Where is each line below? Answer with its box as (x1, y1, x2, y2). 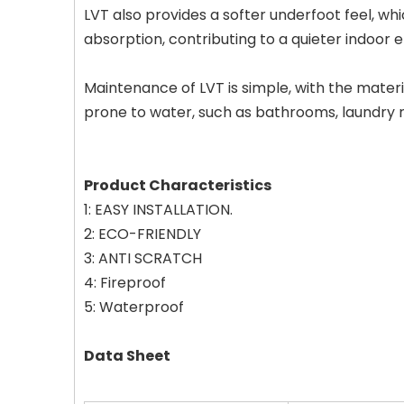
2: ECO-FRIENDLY (84, 224, 201, 245)
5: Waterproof (84, 297, 184, 318)
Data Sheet (84, 345, 170, 367)
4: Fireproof (84, 272, 166, 294)
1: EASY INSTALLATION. (84, 199, 233, 221)
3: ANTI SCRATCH (84, 248, 202, 270)
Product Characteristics (84, 175, 271, 197)
